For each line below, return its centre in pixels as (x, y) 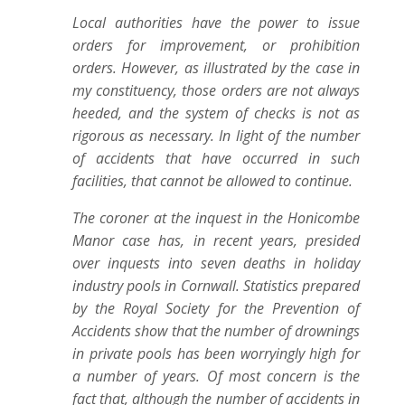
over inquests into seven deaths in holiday (216, 263)
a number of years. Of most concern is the (216, 376)
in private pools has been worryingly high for (216, 353)
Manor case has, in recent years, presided (216, 240)
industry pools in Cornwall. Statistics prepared (216, 286)
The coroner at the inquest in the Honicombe (216, 218)
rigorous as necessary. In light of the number (216, 136)
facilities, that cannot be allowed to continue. (212, 181)
